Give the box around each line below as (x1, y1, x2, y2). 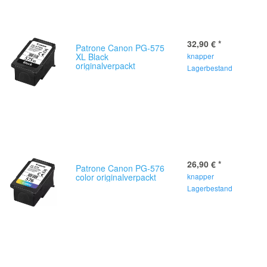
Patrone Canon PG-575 (76, 42, 164, 54)
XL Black (76, 51, 108, 63)
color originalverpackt (76, 171, 156, 183)
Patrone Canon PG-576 (76, 162, 164, 174)
